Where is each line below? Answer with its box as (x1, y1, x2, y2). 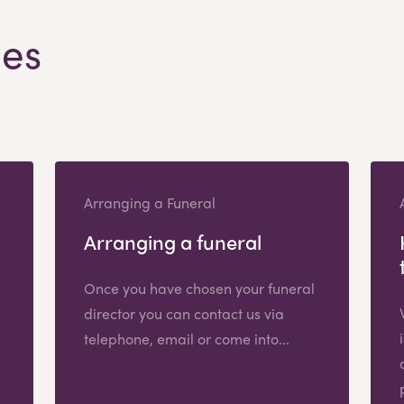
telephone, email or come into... (83, 327, 289, 349)
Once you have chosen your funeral (83, 277, 315, 298)
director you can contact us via (83, 302, 284, 324)
